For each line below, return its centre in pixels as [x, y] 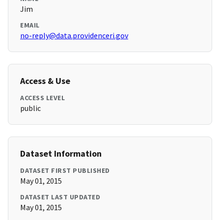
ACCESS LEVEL [42, 98]
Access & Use [45, 81]
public [30, 108]
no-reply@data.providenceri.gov [74, 36]
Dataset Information [61, 154]
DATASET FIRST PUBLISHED [65, 171]
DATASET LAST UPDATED [60, 197]
